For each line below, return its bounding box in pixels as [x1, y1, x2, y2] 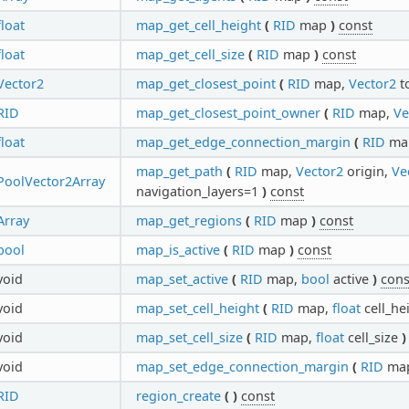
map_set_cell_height [135, 299, 259, 317]
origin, [342, 162, 392, 180]
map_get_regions [135, 211, 242, 229]
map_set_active [135, 269, 228, 288]
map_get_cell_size [135, 45, 245, 63]
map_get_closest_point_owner [135, 103, 320, 121]
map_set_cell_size [135, 328, 243, 346]
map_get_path [135, 162, 223, 180]
